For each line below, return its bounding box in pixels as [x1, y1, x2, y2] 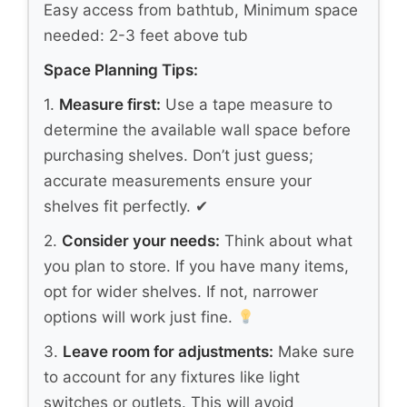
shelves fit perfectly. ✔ [44, 197, 208, 216]
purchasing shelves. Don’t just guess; [44, 146, 313, 165]
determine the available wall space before [44, 121, 351, 140]
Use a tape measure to [161, 95, 333, 114]
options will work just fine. [44, 308, 237, 327]
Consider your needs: [62, 232, 220, 251]
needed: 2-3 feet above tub [44, 26, 248, 45]
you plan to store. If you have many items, [44, 257, 349, 276]
